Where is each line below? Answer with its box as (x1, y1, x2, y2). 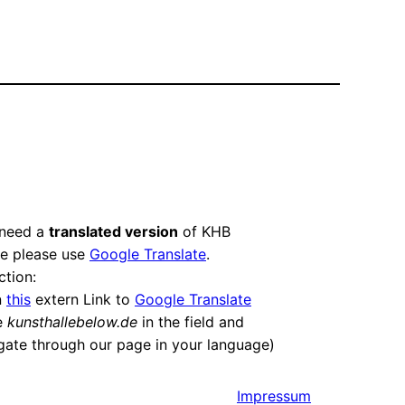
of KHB (177, 222, 231, 241)
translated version (48, 222, 178, 241)
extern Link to (30, 290, 135, 309)
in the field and (137, 313, 244, 332)
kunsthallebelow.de (6, 313, 137, 332)
